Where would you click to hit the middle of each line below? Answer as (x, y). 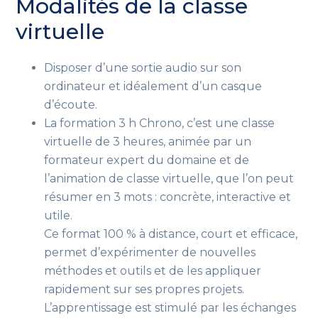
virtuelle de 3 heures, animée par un (148, 141)
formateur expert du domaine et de (147, 160)
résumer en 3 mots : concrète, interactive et (168, 197)
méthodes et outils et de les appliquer (153, 270)
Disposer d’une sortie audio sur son (143, 67)
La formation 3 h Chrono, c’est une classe (160, 123)
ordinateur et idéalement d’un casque (153, 86)
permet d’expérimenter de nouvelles (150, 252)
